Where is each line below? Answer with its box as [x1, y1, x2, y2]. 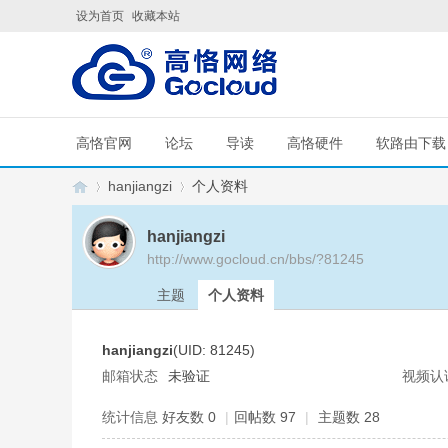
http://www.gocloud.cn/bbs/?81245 [147, 251, 364, 267]
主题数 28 [318, 409, 380, 425]
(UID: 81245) [173, 342, 255, 358]
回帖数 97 [234, 409, 296, 425]
